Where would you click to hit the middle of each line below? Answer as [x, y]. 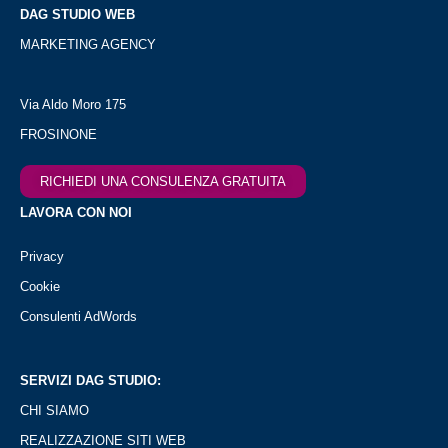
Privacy [42, 256]
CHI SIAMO [54, 411]
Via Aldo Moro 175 [73, 105]
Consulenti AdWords [78, 316]
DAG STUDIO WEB [77, 15]
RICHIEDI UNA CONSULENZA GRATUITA [163, 181]
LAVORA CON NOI [76, 212]
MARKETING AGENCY [88, 45]
